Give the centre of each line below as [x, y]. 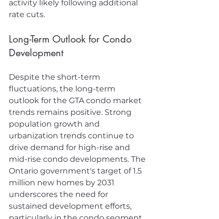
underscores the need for [59, 195]
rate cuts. [27, 15]
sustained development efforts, [71, 206]
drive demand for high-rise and [70, 148]
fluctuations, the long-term [63, 89]
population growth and [55, 124]
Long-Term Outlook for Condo [72, 39]
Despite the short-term [55, 77]
